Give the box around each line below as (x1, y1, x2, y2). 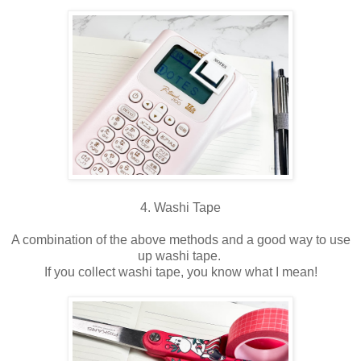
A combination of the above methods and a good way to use (10, 232, 351, 247)
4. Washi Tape (140, 200, 221, 214)
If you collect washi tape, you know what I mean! (44, 264, 317, 279)
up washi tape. (137, 248, 224, 263)
